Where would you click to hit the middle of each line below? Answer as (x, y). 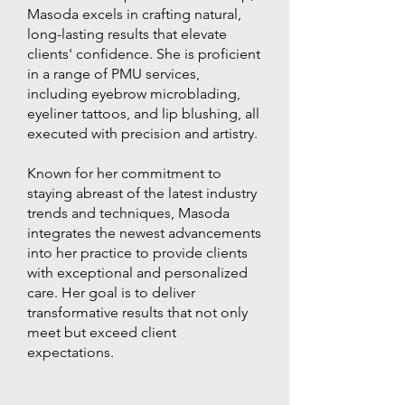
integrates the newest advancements (144, 232)
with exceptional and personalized (137, 272)
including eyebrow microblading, (134, 93)
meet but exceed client (102, 332)
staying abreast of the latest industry (142, 193)
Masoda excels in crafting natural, (134, 14)
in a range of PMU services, (113, 73)
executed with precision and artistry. (142, 133)
